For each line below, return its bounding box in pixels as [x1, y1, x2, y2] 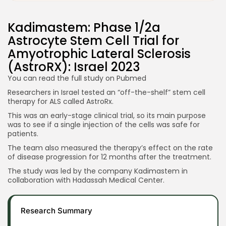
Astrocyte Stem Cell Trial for [8, 32, 179, 49]
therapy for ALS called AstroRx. [8, 96, 116, 106]
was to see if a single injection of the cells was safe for [8, 119, 200, 130]
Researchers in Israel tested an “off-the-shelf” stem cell [8, 87, 205, 97]
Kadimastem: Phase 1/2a [8, 19, 160, 36]
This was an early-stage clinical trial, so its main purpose [8, 110, 206, 121]
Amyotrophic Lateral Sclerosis [8, 45, 191, 62]
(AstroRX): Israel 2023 [8, 58, 140, 75]
